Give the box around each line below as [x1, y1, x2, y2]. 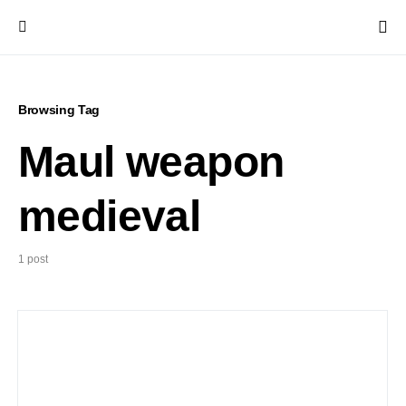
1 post [18, 253, 48, 266]
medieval [18, 192, 201, 240]
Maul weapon [18, 138, 285, 186]
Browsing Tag [18, 102, 100, 117]
